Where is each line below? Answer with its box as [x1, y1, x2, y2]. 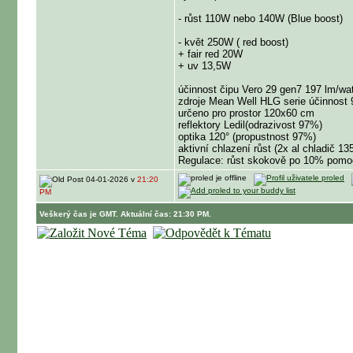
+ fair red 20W [178, 48, 243, 60]
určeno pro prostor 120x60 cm [178, 107, 314, 119]
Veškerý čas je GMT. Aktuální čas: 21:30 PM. [39, 210, 211, 218]
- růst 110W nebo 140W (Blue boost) [178, 13, 343, 24]
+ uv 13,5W [178, 60, 231, 72]
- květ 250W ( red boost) [178, 36, 288, 48]
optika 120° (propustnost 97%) [178, 131, 316, 143]
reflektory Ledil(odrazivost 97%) [178, 119, 322, 131]
